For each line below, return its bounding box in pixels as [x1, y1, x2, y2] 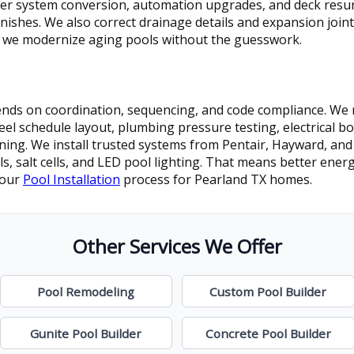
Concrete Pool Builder [205, 325, 331, 341]
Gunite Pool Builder [30, 325, 142, 341]
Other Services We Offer [72, 232, 282, 259]
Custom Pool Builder [209, 283, 327, 299]
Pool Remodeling [37, 283, 135, 299]
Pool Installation [23, 170, 120, 188]
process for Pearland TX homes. [120, 170, 312, 188]
